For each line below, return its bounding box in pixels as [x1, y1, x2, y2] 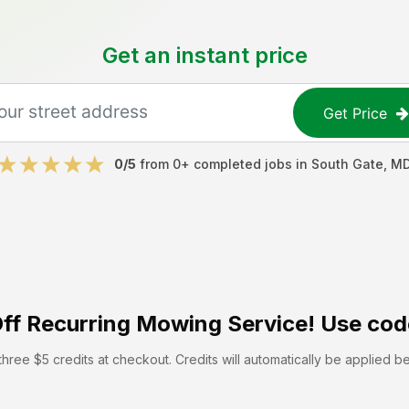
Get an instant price [101, 42, 308, 68]
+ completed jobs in [181, 156, 311, 172]
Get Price [323, 103, 388, 122]
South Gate [311, 156, 383, 172]
